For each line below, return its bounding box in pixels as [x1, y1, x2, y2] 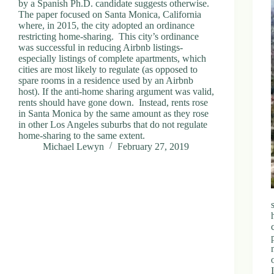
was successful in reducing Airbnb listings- [18, 42, 183, 53]
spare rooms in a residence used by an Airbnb [18, 75, 193, 86]
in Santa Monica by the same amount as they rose [18, 108, 209, 119]
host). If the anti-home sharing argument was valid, [18, 86, 214, 97]
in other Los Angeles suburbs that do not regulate [18, 119, 207, 130]
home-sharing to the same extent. [18, 130, 145, 141]
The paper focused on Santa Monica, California [18, 9, 201, 20]
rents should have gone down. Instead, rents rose [18, 97, 208, 108]
